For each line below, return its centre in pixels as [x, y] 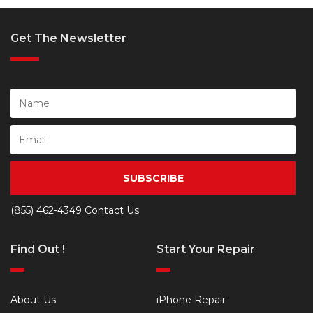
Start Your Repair [206, 249]
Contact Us [110, 210]
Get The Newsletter [68, 38]
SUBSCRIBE [153, 178]
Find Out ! [38, 249]
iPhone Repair [191, 300]
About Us [33, 300]
